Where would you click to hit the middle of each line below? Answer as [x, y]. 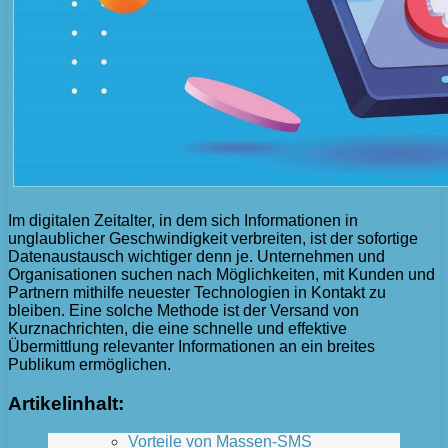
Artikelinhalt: [66, 403]
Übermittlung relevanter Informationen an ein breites [191, 346]
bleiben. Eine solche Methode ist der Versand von [183, 310]
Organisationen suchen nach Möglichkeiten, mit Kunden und [221, 274]
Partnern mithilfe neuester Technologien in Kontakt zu [197, 292]
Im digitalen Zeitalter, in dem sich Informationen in [183, 220]
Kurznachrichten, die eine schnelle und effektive [177, 328]
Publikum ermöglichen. [89, 364]
